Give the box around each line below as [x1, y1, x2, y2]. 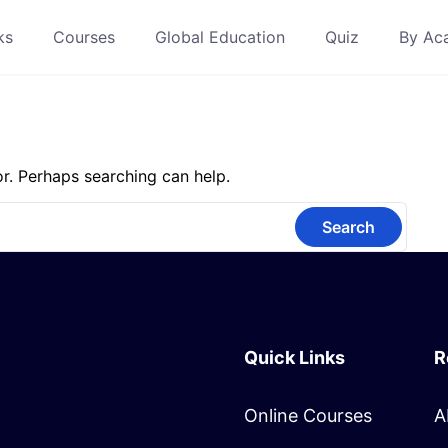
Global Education [155, 26, 285, 47]
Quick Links [244, 347, 345, 368]
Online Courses [244, 405, 372, 426]
